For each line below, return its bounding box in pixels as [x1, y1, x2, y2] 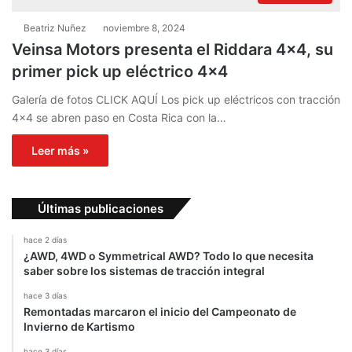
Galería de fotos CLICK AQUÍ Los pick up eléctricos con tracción [12, 93, 340, 107]
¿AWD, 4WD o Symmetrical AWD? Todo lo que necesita [24, 249, 313, 263]
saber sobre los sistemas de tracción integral [24, 264, 265, 278]
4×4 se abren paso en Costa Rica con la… [12, 111, 226, 125]
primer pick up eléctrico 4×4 [12, 62, 228, 82]
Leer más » [31, 144, 89, 158]
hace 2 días [24, 235, 67, 245]
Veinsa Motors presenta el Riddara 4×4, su [12, 40, 333, 60]
